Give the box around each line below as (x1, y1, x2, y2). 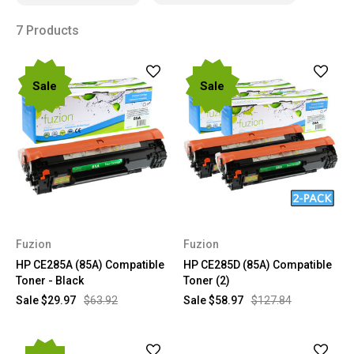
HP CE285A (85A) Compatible (16, 258, 164, 271)
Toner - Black (16, 273, 84, 287)
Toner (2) (183, 273, 230, 287)
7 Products (16, 23, 79, 38)
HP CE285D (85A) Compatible (183, 258, 332, 271)
